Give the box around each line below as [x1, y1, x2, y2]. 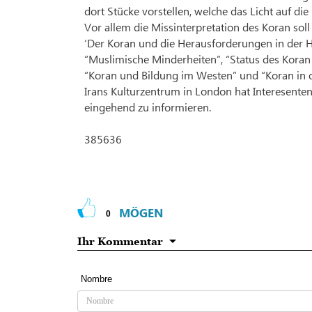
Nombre [81, 274, 112, 285]
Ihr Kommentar [77, 235, 163, 248]
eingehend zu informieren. [84, 100, 211, 115]
